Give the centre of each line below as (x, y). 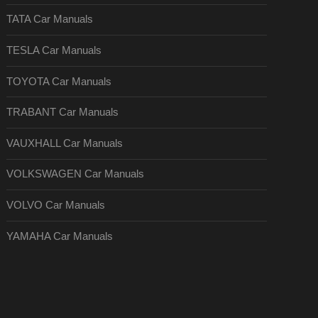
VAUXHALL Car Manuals (65, 143)
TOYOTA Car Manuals (59, 81)
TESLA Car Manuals (54, 50)
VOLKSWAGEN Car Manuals (76, 174)
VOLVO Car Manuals (56, 205)
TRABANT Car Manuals (63, 113)
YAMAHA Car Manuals (60, 236)
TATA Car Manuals (50, 20)
